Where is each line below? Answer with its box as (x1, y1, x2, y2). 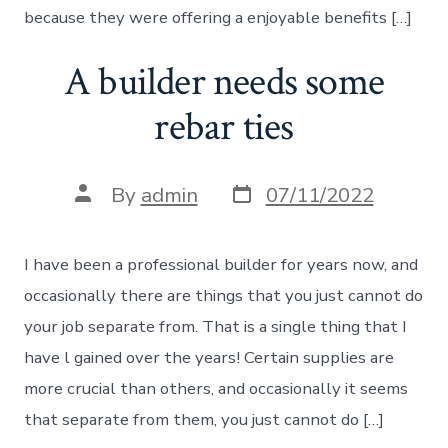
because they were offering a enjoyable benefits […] (24, 5, 413, 29)
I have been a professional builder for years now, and (24, 252, 419, 276)
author (73, 198, 138, 227)
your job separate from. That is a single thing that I (24, 314, 408, 338)
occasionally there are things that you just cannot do (24, 283, 424, 307)
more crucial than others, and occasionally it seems (24, 376, 409, 400)
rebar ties (154, 100, 294, 153)
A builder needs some (63, 55, 385, 108)
